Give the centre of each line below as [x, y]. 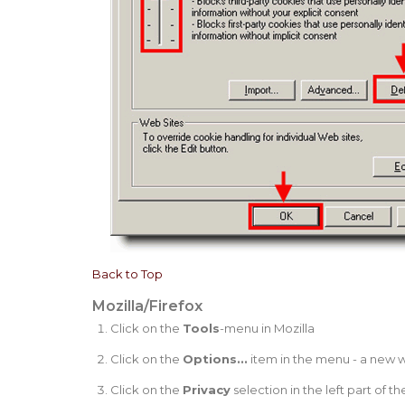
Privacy [206, 389]
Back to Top [127, 273]
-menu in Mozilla [267, 328]
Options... [215, 358]
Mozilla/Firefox [147, 306]
